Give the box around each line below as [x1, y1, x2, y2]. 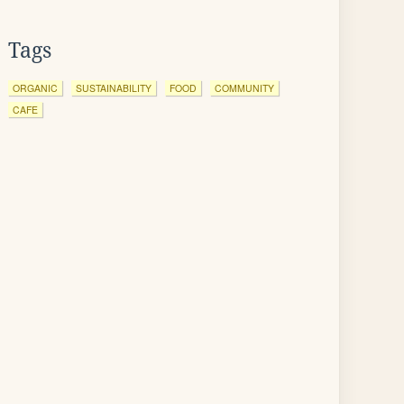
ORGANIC [13, 81, 58, 95]
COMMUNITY [215, 81, 274, 95]
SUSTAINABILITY [76, 81, 151, 95]
